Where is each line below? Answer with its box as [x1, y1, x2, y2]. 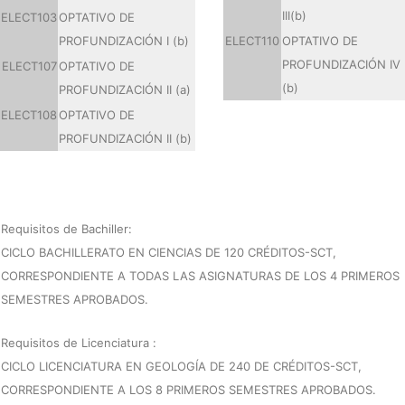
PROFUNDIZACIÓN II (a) [59, 82, 191, 97]
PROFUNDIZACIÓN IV [282, 57, 400, 71]
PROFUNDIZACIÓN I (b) [59, 33, 189, 48]
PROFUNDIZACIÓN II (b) [59, 131, 192, 146]
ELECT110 [225, 33, 279, 48]
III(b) [282, 8, 306, 23]
